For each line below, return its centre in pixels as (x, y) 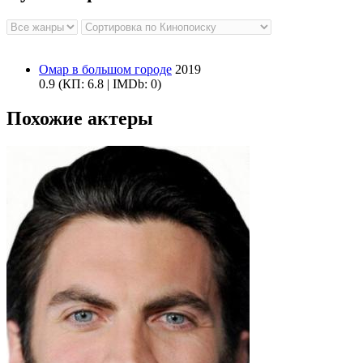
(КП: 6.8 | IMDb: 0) (110, 84)
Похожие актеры (80, 119)
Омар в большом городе (105, 70)
